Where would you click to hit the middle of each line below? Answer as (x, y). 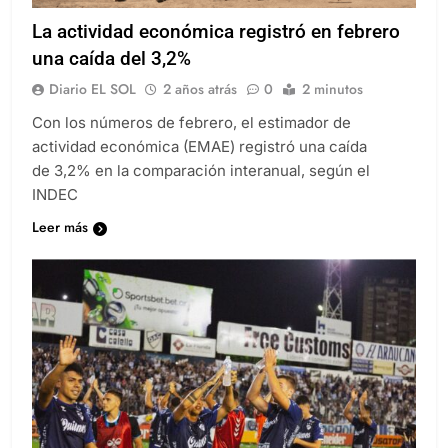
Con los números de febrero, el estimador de (191, 123)
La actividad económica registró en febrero (216, 32)
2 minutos (332, 89)
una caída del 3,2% (111, 59)
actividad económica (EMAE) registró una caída (199, 147)
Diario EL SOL (92, 89)
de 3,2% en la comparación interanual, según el (201, 171)
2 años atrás (200, 89)
